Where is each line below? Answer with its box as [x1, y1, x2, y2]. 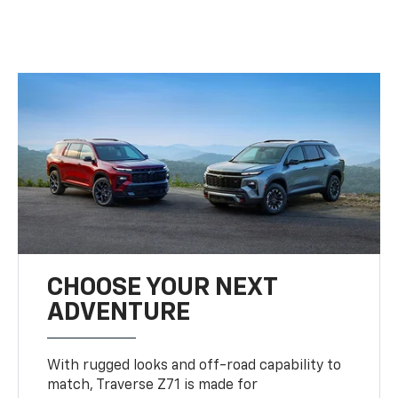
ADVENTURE [47, 299, 191, 325]
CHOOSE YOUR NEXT [47, 275, 278, 300]
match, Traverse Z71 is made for [47, 378, 259, 393]
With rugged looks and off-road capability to [47, 358, 342, 373]
